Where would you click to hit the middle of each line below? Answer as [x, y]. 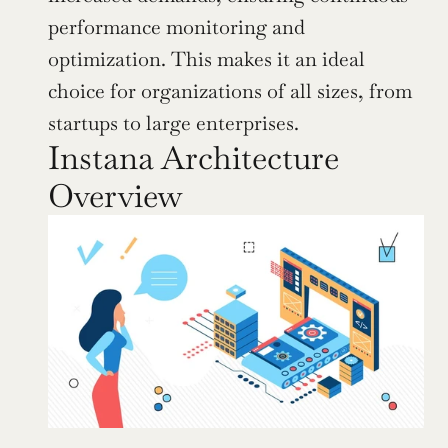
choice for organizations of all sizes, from [230, 91]
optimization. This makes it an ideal [206, 59]
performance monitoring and [176, 27]
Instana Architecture [193, 158]
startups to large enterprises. [173, 123]
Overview [115, 196]
